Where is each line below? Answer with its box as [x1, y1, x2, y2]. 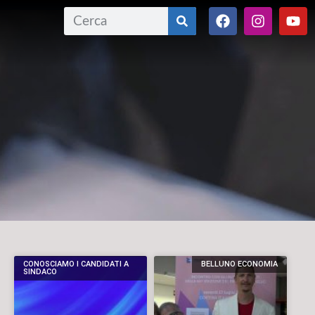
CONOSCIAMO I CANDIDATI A [23, 259, 129, 269]
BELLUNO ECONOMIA [200, 259, 278, 269]
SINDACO [23, 267, 58, 277]
